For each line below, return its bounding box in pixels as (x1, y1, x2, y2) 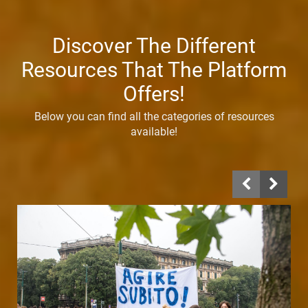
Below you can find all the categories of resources (34, 109, 274, 123)
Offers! (123, 81, 185, 106)
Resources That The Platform (21, 57, 287, 82)
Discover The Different (52, 33, 256, 58)
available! (131, 124, 177, 138)
